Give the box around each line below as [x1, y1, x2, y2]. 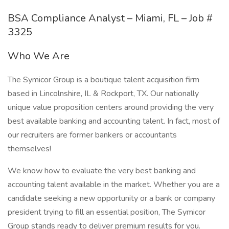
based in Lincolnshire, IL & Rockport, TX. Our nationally [8, 88, 199, 99]
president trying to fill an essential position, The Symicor [8, 207, 205, 218]
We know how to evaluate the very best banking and [8, 165, 196, 176]
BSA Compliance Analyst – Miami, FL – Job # [8, 11, 213, 25]
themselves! [8, 143, 51, 154]
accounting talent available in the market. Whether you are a [8, 179, 220, 190]
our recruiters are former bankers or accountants [8, 129, 177, 141]
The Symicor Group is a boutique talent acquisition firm [8, 74, 199, 85]
